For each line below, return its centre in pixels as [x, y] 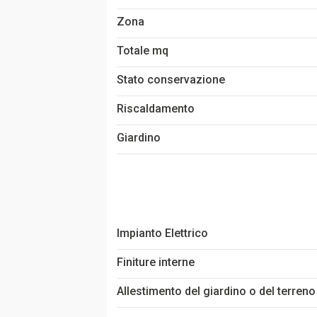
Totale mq [142, 50]
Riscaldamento [155, 108]
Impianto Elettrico [162, 233]
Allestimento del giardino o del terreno [216, 291]
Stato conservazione [171, 79]
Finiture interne [155, 262]
